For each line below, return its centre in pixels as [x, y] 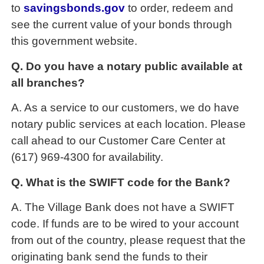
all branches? [48, 82]
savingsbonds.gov [75, 8]
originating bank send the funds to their [110, 256]
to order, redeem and [179, 8]
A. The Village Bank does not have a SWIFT [123, 207]
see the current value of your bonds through [122, 25]
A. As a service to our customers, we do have [126, 108]
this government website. [75, 41]
